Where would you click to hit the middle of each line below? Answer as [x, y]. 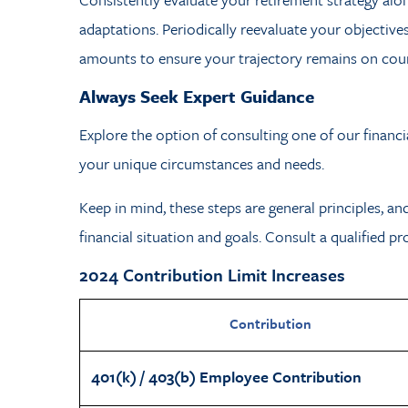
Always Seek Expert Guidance [197, 96]
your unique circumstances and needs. [202, 163]
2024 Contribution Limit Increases [212, 275]
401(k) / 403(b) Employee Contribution [226, 377]
